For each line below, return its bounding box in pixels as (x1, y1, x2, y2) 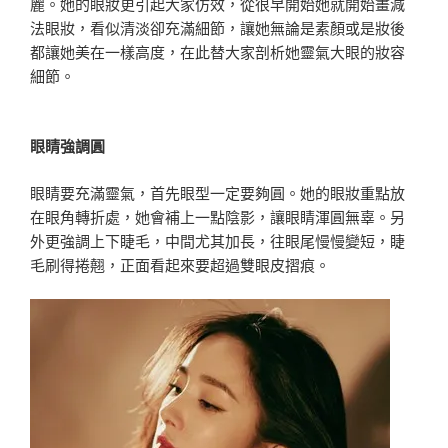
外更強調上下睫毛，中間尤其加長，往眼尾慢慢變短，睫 (30, 229, 405, 251)
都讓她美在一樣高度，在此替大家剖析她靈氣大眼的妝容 (30, 40, 405, 62)
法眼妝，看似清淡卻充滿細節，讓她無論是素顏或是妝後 (30, 16, 405, 38)
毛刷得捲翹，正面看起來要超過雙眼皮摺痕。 (30, 253, 330, 275)
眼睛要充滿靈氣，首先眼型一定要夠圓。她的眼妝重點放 (30, 181, 405, 203)
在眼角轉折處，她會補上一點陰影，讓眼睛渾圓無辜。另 (30, 205, 405, 227)
